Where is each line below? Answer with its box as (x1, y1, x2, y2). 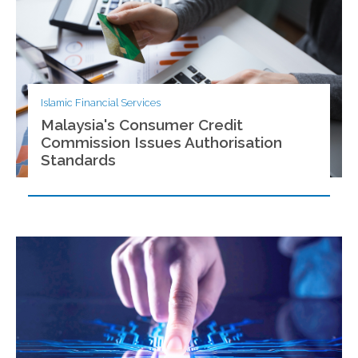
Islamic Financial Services (41, 97, 161, 109)
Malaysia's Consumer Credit (41, 115, 244, 133)
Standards (41, 150, 117, 169)
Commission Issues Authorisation (41, 133, 283, 151)
